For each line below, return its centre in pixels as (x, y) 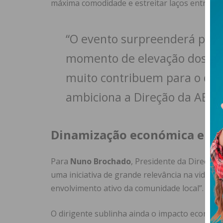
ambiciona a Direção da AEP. (142, 97)
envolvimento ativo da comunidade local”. (127, 188)
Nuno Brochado (101, 162)
